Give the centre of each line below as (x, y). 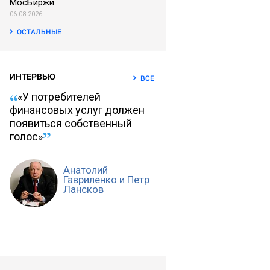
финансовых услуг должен (77, 110)
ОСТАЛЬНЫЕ (39, 31)
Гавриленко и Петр (106, 180)
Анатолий (86, 170)
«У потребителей (59, 97)
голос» (26, 137)
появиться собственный (71, 123)
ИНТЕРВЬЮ (33, 76)
